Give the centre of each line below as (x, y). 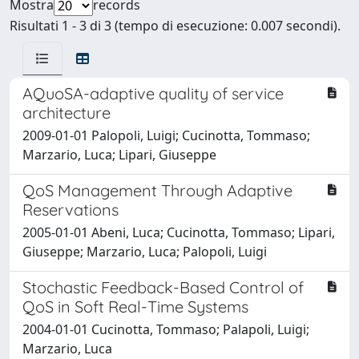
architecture (67, 112)
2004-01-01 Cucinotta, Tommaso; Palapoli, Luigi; (166, 329)
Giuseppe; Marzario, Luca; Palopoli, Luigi (145, 251)
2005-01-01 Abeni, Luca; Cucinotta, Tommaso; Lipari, (179, 232)
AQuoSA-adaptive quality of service (153, 93)
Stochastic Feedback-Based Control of (163, 287)
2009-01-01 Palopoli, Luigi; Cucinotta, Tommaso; (166, 135)
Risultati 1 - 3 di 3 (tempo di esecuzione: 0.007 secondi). (175, 25)
